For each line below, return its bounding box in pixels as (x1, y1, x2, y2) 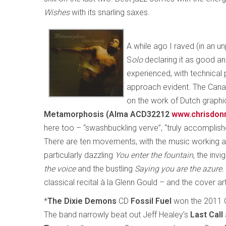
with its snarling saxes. (72, 8, 150, 17)
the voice (44, 164, 78, 174)
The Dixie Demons (47, 196, 117, 206)
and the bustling (78, 164, 133, 174)
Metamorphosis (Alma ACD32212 (44, 109, 169, 119)
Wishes (44, 8, 72, 17)
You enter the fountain (115, 150, 193, 160)
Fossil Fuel (131, 196, 174, 206)
